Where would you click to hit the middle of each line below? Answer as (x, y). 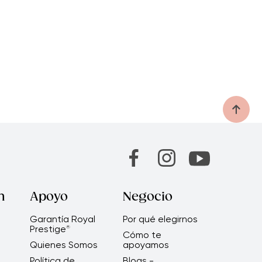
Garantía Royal (62, 219)
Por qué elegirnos (160, 219)
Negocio (147, 197)
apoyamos (146, 244)
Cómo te (142, 235)
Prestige (48, 229)
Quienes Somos (63, 244)
